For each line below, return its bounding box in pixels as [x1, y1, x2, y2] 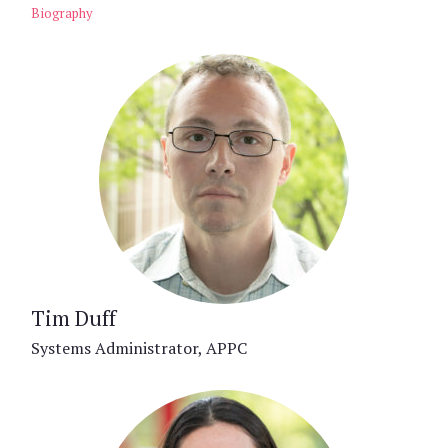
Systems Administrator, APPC [31, 337, 247, 359]
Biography [31, 5, 92, 22]
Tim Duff [31, 304, 116, 332]
